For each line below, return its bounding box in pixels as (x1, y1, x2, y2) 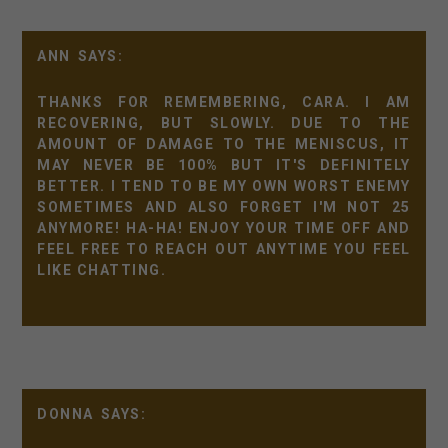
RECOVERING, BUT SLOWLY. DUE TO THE (37, 115, 411, 132)
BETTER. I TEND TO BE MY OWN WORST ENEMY (37, 178, 411, 195)
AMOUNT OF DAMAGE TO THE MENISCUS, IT (37, 136, 411, 153)
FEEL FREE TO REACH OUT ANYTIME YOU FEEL (37, 241, 411, 258)
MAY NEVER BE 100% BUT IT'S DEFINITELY (37, 157, 411, 174)
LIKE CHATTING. (37, 262, 167, 279)
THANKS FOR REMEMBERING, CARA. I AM (37, 94, 411, 111)
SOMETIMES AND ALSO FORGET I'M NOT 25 (37, 199, 411, 216)
